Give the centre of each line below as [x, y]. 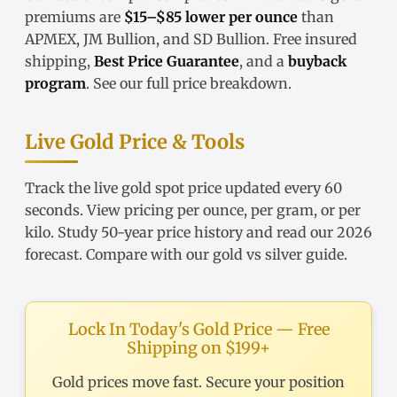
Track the [59, 188]
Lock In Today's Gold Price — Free [198, 330]
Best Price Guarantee [167, 62]
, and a [264, 62]
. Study [76, 233]
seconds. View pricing [101, 210]
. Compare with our [146, 255]
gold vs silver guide [278, 255]
